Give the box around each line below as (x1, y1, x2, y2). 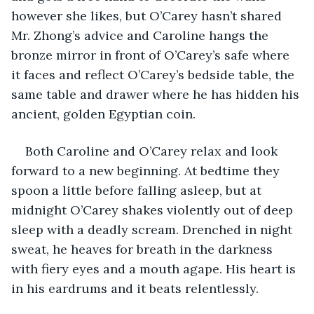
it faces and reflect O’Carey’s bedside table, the (11, 66, 298, 83)
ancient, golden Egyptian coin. (11, 105, 196, 122)
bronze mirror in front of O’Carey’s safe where (11, 46, 293, 63)
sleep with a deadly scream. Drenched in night (11, 221, 296, 238)
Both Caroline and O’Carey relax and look (25, 142, 281, 159)
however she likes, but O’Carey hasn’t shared (11, 7, 285, 24)
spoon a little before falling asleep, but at (11, 182, 265, 198)
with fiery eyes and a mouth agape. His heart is (11, 260, 299, 277)
